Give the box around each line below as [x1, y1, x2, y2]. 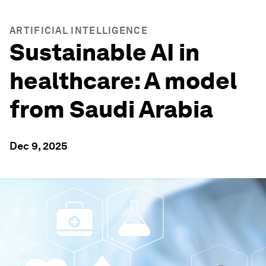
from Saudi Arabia [9, 95, 213, 123]
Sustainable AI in [9, 38, 199, 66]
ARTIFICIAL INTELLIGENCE [9, 25, 148, 36]
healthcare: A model [9, 66, 237, 95]
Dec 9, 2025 [9, 140, 68, 152]
